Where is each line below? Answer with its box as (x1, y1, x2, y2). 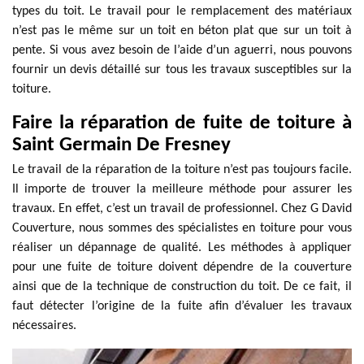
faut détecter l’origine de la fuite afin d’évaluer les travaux (12, 300, 352, 313)
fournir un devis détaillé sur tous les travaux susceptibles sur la (12, 63, 352, 76)
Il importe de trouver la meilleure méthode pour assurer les (12, 183, 352, 196)
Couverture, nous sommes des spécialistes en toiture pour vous (12, 222, 352, 235)
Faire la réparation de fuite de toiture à (12, 113, 352, 133)
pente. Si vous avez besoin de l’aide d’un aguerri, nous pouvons (12, 44, 352, 57)
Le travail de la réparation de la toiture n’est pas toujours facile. (12, 163, 352, 176)
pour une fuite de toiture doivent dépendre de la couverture (12, 261, 352, 274)
